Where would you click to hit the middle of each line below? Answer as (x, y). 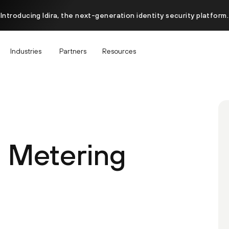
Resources (119, 51)
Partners (73, 51)
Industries (26, 51)
